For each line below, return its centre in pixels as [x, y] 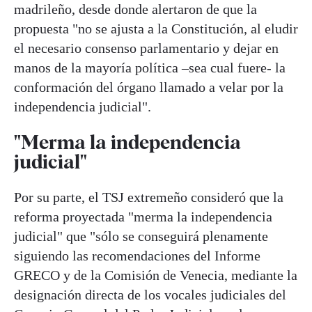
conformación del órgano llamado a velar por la [149, 87]
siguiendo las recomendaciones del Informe [137, 256]
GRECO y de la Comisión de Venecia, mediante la [156, 275]
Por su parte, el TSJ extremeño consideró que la [149, 197]
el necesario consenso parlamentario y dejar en [146, 48]
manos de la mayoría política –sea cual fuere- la [150, 67]
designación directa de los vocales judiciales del [150, 295]
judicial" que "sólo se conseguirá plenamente [141, 236]
